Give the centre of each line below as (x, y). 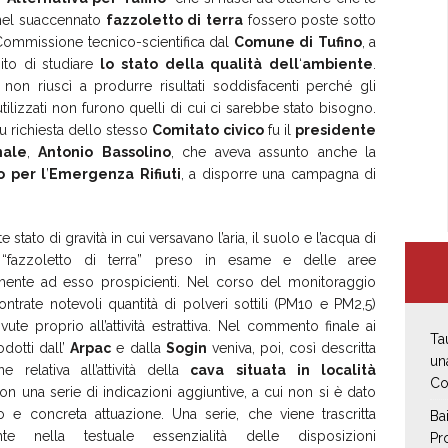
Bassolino (136, 151)
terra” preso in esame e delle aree (242, 259)
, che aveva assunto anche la (273, 151)
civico (244, 129)
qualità (236, 63)
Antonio (66, 151)
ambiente (338, 63)
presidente (336, 129)
